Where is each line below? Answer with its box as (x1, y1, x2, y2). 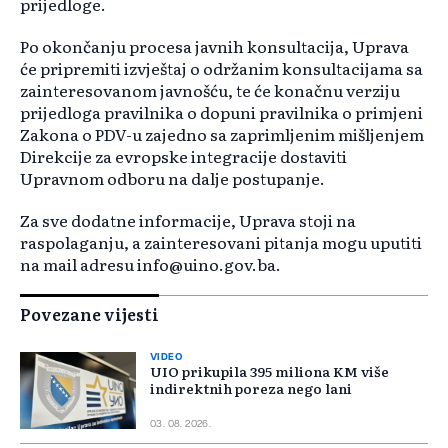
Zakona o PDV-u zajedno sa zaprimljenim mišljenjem (20, 122, 424, 147)
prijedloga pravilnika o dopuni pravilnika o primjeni (20, 100, 423, 125)
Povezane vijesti (20, 302, 159, 327)
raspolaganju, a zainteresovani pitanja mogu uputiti (20, 230, 422, 255)
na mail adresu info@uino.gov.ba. (20, 252, 281, 277)
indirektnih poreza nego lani (150, 378, 352, 399)
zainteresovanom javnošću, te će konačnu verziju (20, 78, 400, 103)
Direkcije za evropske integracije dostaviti (20, 144, 347, 169)
